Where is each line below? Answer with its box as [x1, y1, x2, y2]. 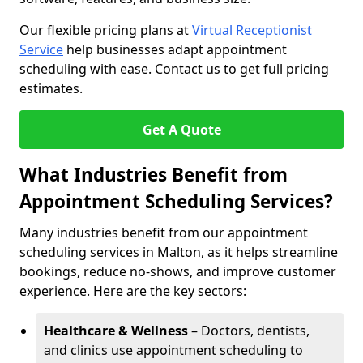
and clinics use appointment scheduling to [44, 341, 303, 359]
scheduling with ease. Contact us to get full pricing [19, 60, 329, 78]
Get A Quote [142, 121, 221, 139]
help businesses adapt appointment [63, 41, 287, 58]
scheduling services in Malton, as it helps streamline [19, 243, 338, 261]
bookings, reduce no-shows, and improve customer [19, 263, 336, 280]
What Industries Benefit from [19, 162, 288, 187]
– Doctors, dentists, [188, 322, 310, 340]
